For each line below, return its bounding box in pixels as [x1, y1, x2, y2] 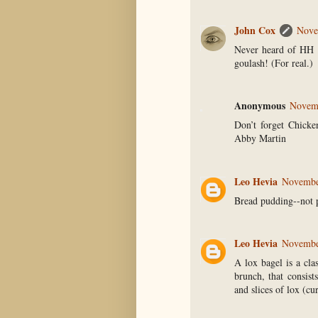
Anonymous [234, 98, 285, 114]
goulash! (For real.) [234, 55, 313, 70]
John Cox [234, 22, 275, 38]
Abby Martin [234, 131, 286, 146]
